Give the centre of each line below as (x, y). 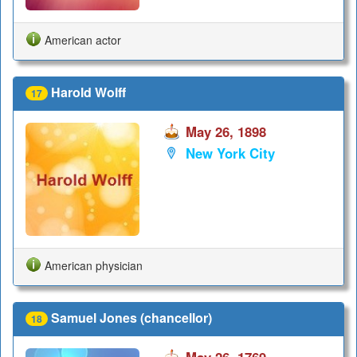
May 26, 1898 (226, 131)
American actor (83, 39)
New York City (230, 153)
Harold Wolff (88, 92)
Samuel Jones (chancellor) (131, 318)
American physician (94, 265)
